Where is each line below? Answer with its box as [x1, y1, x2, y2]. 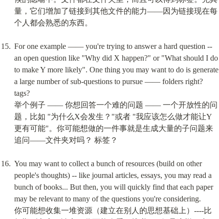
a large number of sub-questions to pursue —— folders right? [14, 77, 203, 86]
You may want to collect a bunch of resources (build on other [14, 159, 202, 168]
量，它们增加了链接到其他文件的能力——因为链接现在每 [14, 7, 218, 16]
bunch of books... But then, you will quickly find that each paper [14, 183, 213, 192]
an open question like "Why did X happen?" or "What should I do [14, 54, 218, 63]
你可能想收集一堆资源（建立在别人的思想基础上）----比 [14, 206, 212, 215]
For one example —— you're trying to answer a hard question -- [14, 42, 212, 51]
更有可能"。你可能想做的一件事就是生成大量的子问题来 [14, 124, 213, 133]
